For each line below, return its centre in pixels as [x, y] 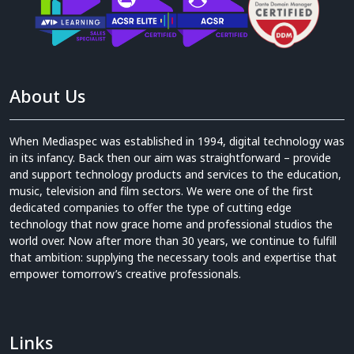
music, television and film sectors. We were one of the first [161, 190]
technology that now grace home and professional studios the [171, 224]
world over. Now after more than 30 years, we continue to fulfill [173, 240]
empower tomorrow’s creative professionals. [125, 273]
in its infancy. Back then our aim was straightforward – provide [170, 157]
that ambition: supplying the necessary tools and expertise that [173, 257]
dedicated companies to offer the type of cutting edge [151, 207]
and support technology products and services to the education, [175, 174]
